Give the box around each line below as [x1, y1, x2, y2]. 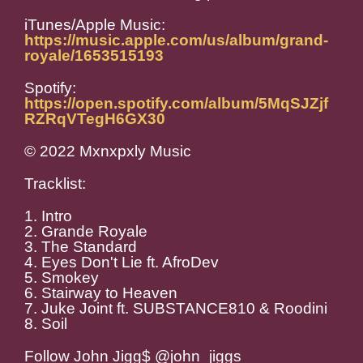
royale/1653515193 [24, 47, 164, 65]
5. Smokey [24, 269, 99, 287]
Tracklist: [24, 175, 86, 193]
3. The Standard [24, 238, 137, 256]
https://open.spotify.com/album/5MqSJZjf [24, 95, 328, 113]
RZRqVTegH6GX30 [24, 110, 165, 128]
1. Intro [24, 207, 72, 225]
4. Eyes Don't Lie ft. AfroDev [24, 254, 219, 271]
